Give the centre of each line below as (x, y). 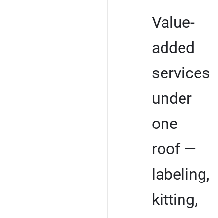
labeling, (181, 174)
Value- (173, 22)
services (181, 73)
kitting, (175, 199)
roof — (174, 149)
